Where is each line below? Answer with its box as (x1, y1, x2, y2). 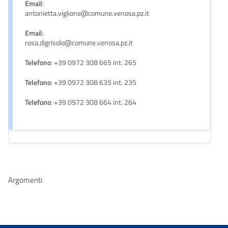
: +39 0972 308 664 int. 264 (51, 97, 136, 108)
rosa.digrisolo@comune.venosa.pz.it (25, 37, 133, 49)
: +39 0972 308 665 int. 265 (51, 57, 136, 69)
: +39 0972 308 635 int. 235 (51, 77, 136, 89)
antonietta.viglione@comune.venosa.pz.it (25, 8, 149, 19)
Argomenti (8, 174, 42, 186)
